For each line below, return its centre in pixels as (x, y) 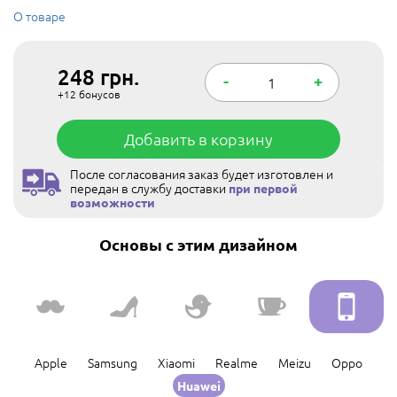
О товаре (39, 16)
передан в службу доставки (149, 188)
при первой (263, 188)
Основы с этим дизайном (198, 244)
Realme (237, 362)
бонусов (99, 94)
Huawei (198, 385)
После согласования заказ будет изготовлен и (202, 174)
